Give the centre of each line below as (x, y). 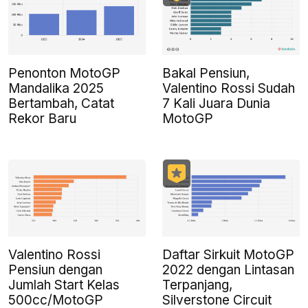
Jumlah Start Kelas (64, 285)
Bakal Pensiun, (206, 74)
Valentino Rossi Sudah (229, 89)
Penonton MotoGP (64, 74)
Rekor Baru (42, 119)
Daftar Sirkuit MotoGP (228, 255)
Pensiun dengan (55, 270)
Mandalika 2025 (56, 89)
